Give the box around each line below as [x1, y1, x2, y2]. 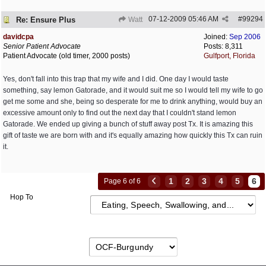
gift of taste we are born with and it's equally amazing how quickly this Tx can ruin [3, 131, 262, 140]
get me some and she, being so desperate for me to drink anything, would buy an [3, 97, 262, 106]
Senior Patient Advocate [3, 42, 81, 50]
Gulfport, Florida [204, 52, 255, 60]
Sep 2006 [229, 33, 261, 41]
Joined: [204, 33, 229, 41]
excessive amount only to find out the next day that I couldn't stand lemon [3, 109, 236, 117]
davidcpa [3, 33, 34, 41]
